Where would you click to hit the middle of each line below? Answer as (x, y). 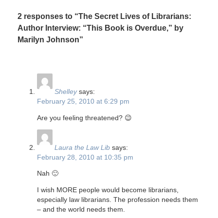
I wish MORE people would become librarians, (108, 190)
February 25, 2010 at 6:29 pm (83, 101)
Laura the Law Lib (82, 147)
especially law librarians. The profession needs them (117, 200)
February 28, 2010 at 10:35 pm (85, 157)
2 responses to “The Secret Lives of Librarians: (104, 16)
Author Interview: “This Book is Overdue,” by (100, 28)
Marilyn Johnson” (50, 40)
